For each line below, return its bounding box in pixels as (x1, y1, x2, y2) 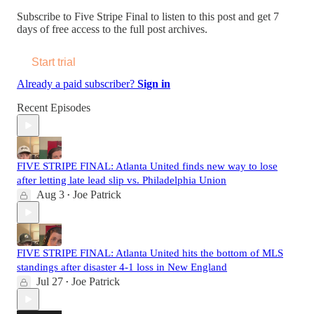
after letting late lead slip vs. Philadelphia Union (17, 175, 226, 186)
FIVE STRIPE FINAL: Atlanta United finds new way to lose (17, 161, 278, 172)
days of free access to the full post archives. (17, 23, 207, 36)
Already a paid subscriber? (17, 78, 137, 90)
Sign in (137, 78, 170, 90)
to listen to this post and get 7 (148, 11, 279, 23)
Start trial (32, 56, 76, 69)
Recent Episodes (17, 102, 90, 114)
